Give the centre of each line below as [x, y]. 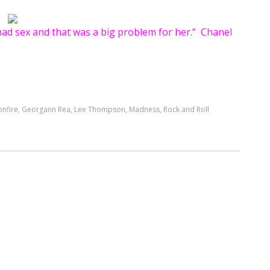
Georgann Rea [46, 109]
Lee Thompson [100, 109]
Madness [144, 109]
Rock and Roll [186, 109]
